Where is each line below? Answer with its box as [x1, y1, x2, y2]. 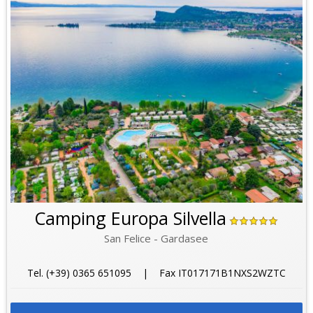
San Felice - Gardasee [104, 231, 209, 245]
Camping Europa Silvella [34, 205, 227, 230]
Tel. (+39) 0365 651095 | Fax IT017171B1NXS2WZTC [27, 265, 286, 279]
